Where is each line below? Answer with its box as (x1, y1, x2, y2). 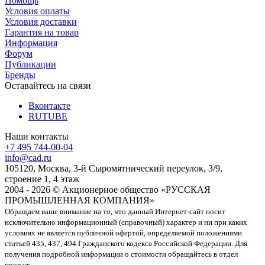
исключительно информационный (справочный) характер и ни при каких (5, 217, 247, 227)
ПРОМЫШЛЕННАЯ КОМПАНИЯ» (5, 195, 154, 205)
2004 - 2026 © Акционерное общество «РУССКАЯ (5, 184, 211, 195)
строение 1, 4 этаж (5, 173, 79, 184)
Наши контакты (5, 131, 69, 141)
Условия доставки (5, 16, 77, 27)
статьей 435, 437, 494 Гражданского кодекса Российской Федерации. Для (5, 238, 247, 248)
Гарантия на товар (5, 27, 79, 37)
